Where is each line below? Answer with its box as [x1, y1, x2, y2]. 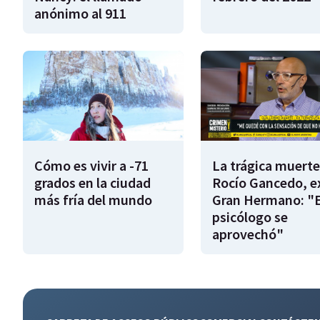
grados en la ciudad [34, 174, 151, 192]
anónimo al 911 [34, 4, 126, 22]
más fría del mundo [34, 191, 152, 209]
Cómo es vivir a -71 [34, 156, 149, 175]
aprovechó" [211, 225, 284, 244]
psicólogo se [211, 208, 288, 226]
